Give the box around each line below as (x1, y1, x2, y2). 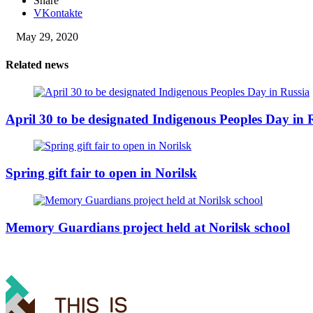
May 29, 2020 (16, 31, 78, 43)
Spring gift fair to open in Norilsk (6, 166, 197, 181)
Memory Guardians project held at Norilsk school (6, 219, 290, 235)
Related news (6, 58, 68, 71)
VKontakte (34, 7, 82, 20)
